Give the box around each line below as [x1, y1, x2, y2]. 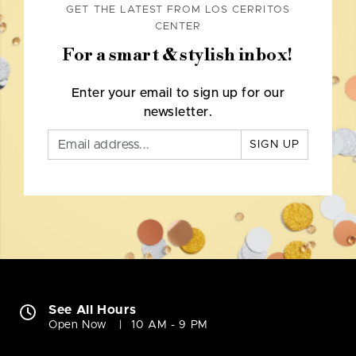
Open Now [48, 319, 108, 331]
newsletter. [143, 106, 213, 119]
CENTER [154, 21, 202, 33]
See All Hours [48, 304, 137, 317]
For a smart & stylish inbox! [63, 44, 293, 67]
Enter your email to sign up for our [71, 87, 285, 100]
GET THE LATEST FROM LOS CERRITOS [66, 5, 290, 16]
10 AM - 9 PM [131, 319, 208, 331]
